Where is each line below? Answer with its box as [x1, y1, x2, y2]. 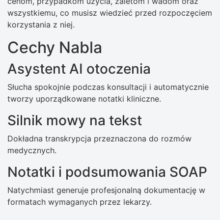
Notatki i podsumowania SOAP [7, 164, 207, 181]
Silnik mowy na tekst [7, 112, 142, 129]
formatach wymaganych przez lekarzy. [7, 197, 152, 207]
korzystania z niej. [7, 20, 75, 30]
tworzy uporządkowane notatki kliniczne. [7, 94, 161, 104]
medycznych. [7, 145, 56, 156]
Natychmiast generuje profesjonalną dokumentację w [7, 185, 205, 195]
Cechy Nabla [7, 38, 102, 57]
